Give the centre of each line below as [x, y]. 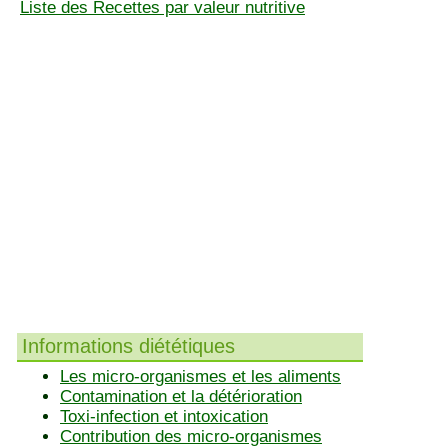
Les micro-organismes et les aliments [200, 376]
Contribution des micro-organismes [191, 436]
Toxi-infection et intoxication [164, 416]
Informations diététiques [128, 346]
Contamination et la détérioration [181, 396]
